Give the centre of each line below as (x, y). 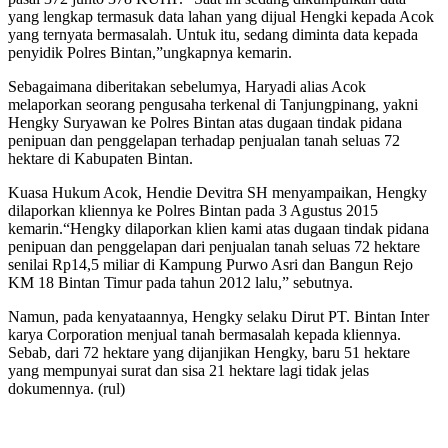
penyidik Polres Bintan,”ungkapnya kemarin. (150, 53)
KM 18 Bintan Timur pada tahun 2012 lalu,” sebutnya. (180, 283)
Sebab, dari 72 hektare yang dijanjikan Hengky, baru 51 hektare (209, 353)
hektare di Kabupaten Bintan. (100, 159)
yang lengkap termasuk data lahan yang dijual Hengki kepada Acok (221, 17)
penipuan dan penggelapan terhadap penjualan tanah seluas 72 (204, 141)
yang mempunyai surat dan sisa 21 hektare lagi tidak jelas (188, 371)
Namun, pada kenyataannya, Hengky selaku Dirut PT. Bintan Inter (218, 317)
